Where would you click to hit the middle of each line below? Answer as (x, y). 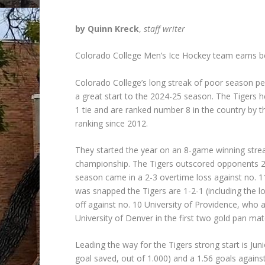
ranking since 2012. (112, 123)
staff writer (165, 28)
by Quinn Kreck (107, 28)
